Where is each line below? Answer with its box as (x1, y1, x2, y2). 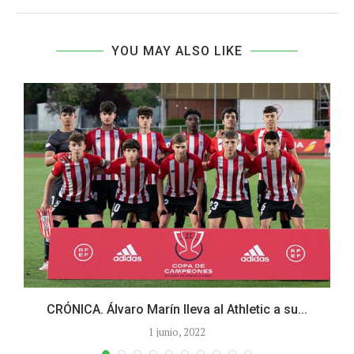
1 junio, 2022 (149, 324, 205, 339)
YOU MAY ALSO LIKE (111, 43, 243, 59)
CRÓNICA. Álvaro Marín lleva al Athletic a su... (47, 301, 307, 317)
